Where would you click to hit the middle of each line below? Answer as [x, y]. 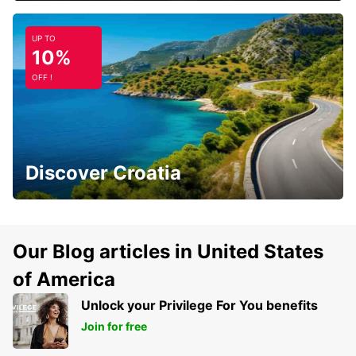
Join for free [114, 327]
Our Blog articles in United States [168, 252]
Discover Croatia [103, 173]
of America [64, 280]
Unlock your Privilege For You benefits [199, 306]
